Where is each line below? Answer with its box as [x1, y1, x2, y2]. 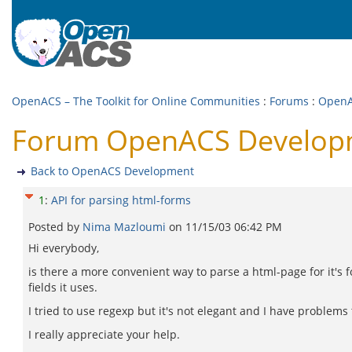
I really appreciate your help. [28, 327, 180, 342]
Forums [269, 93, 309, 108]
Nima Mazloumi [82, 219, 169, 234]
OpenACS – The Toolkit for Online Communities [12, 93, 260, 108]
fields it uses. [28, 280, 97, 295]
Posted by [28, 219, 82, 234]
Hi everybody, [28, 240, 99, 255]
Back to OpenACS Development [31, 163, 194, 178]
